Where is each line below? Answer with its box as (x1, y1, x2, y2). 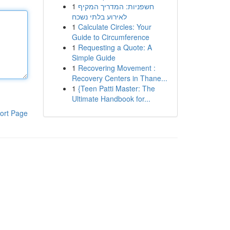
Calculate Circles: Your (78, 22, 151, 32)
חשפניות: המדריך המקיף (78, 1, 154, 11)
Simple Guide (71, 52, 116, 63)
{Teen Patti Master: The (78, 83, 155, 93)
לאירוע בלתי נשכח (71, 11, 127, 22)
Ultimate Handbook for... (71, 93, 150, 104)
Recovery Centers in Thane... (71, 73, 167, 83)
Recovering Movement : (78, 63, 156, 73)
